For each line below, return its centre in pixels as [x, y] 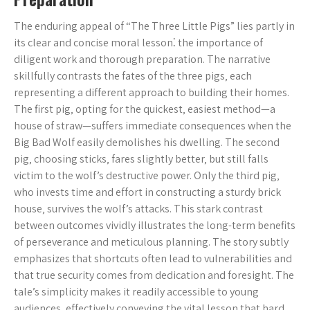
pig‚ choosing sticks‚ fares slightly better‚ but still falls [141, 159]
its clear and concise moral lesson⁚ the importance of [138, 43]
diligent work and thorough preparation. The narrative [142, 59]
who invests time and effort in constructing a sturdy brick [147, 192]
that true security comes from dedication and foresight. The [154, 275]
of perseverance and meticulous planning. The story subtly [151, 242]
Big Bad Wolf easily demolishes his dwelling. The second [147, 142]
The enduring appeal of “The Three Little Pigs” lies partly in [154, 26]
